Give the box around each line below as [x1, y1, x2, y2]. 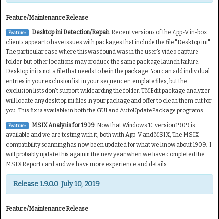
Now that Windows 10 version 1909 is [95, 121, 195, 129]
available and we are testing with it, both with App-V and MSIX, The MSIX [6, 131, 199, 138]
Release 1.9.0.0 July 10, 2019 [13, 179, 100, 188]
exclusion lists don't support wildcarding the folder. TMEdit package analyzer [6, 87, 210, 94]
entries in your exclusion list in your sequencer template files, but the [6, 77, 187, 85]
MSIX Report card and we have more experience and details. [6, 160, 168, 168]
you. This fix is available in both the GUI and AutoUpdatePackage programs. [6, 107, 205, 114]
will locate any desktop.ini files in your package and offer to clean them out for [6, 97, 212, 104]
